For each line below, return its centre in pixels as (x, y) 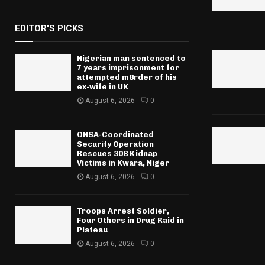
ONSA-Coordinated (115, 135)
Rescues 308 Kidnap (117, 153)
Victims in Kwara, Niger (123, 163)
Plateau (92, 230)
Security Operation (115, 144)
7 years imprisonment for (128, 68)
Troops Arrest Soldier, (123, 211)
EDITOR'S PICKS (49, 28)
